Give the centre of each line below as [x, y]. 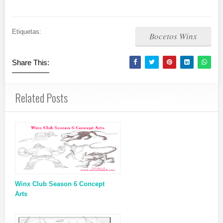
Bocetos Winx [173, 36]
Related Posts [41, 98]
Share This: [31, 63]
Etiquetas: [27, 32]
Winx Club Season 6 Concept [60, 184]
